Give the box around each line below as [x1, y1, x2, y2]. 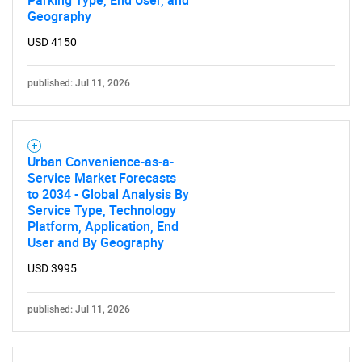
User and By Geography [27, 234, 164, 251]
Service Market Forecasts [27, 169, 176, 187]
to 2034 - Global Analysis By [27, 185, 189, 203]
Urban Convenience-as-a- [27, 153, 174, 170]
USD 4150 [27, 36, 77, 48]
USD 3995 [27, 262, 77, 275]
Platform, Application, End [27, 217, 179, 235]
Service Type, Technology [27, 201, 176, 219]
